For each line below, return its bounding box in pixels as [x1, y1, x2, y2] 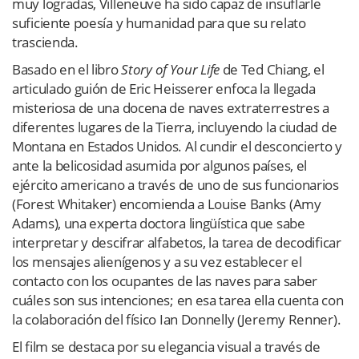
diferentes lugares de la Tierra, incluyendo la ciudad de [12, 117, 337, 136]
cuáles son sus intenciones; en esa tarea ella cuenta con [12, 290, 344, 309]
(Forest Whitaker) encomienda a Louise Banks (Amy [12, 194, 321, 213]
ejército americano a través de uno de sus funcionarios [12, 175, 339, 194]
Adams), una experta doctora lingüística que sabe [12, 213, 305, 232]
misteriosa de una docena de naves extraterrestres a [12, 98, 329, 117]
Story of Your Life [121, 59, 220, 79]
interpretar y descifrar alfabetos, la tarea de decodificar [12, 232, 341, 252]
